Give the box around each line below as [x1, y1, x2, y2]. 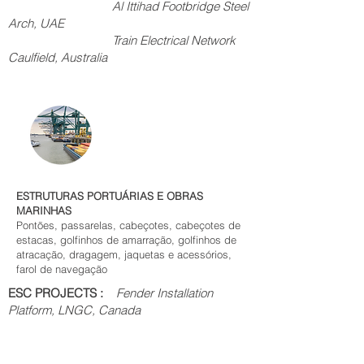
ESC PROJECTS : [8, 285, 116, 301]
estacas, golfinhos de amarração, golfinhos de [16, 233, 236, 246]
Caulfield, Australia [8, 50, 179, 65]
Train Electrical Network [8, 32, 236, 48]
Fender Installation [116, 285, 213, 301]
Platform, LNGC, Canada [8, 302, 141, 318]
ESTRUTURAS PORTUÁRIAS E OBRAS [16, 189, 203, 202]
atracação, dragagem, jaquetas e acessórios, [16, 248, 232, 261]
